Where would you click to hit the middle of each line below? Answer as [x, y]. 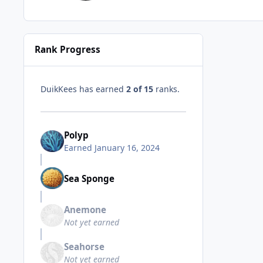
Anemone [85, 209]
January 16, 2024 [127, 147]
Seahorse [84, 247]
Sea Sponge [89, 178]
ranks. [166, 89]
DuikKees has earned [83, 89]
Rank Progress [68, 50]
